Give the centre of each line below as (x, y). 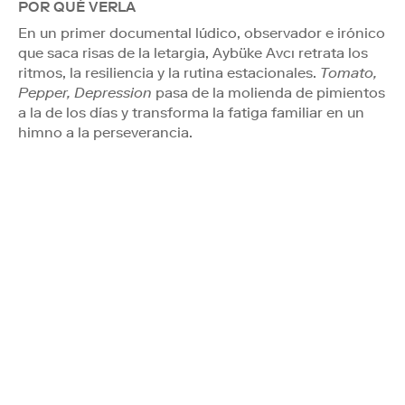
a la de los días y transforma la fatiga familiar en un (191, 112)
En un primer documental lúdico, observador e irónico (202, 33)
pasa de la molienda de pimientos (268, 92)
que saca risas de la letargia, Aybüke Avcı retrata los (193, 52)
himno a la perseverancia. (105, 132)
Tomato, (348, 72)
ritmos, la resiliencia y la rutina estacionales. (169, 72)
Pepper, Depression (85, 92)
